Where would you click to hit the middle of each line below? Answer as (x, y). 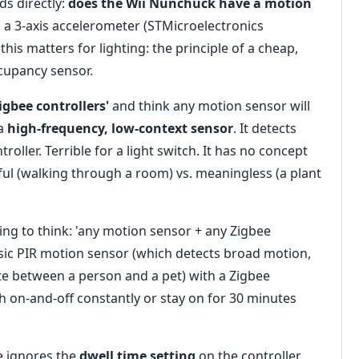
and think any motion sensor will (210, 106)
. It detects (265, 129)
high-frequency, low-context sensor (120, 129)
